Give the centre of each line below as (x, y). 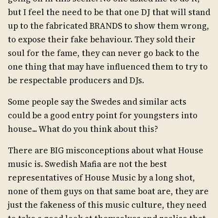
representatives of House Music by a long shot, (101, 178)
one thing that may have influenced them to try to (108, 67)
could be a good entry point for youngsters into (103, 116)
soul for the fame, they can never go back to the (104, 53)
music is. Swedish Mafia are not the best (87, 164)
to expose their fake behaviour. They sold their (102, 40)
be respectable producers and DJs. (76, 81)
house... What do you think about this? (88, 129)
